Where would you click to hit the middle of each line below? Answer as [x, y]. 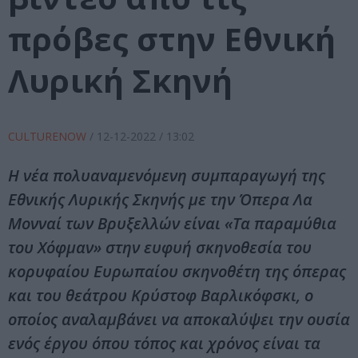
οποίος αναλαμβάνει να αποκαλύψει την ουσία [179, 320]
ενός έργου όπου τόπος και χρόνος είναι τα [164, 344]
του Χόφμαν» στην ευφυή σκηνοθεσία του [160, 248]
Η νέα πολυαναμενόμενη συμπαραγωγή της [167, 176]
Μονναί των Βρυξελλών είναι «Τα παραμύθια [172, 224]
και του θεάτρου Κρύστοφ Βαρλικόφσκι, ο [161, 296]
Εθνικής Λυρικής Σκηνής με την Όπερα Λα [160, 200]
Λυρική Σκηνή [121, 81]
